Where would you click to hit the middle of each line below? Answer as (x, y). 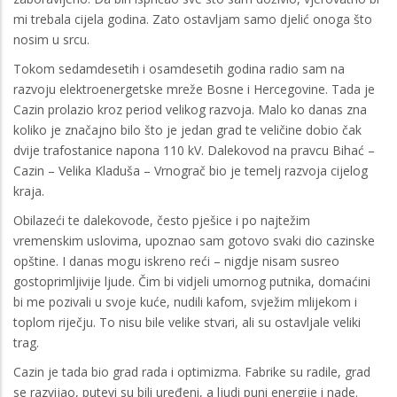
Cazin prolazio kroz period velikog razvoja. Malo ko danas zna (190, 109)
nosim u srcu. (51, 39)
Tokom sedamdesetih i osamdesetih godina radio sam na (179, 68)
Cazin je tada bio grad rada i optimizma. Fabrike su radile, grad (192, 371)
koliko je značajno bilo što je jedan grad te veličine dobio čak (187, 129)
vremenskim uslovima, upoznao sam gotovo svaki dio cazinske (194, 240)
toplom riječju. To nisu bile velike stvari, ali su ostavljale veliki (187, 322)
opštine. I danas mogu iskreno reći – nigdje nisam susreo (176, 261)
